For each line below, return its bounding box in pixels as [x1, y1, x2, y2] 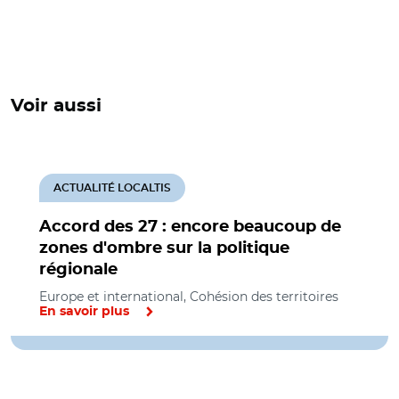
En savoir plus [39, 305, 129, 318]
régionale [39, 261, 118, 278]
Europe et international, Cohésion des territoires [39, 288, 338, 305]
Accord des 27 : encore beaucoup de [39, 218, 341, 235]
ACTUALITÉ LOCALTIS [53, 182, 171, 193]
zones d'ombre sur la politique [39, 240, 289, 256]
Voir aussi [11, 96, 102, 115]
